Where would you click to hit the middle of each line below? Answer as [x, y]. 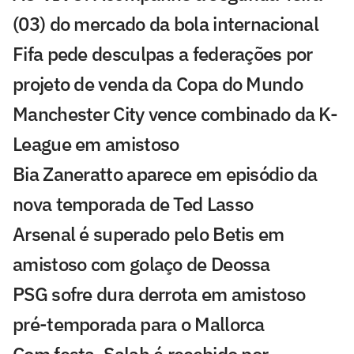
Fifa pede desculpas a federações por [163, 54]
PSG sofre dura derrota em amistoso [159, 294]
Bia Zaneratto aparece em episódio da [165, 174]
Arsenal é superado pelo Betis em [149, 234]
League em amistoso [96, 144]
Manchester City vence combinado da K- [175, 114]
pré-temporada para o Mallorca [139, 324]
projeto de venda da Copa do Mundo [158, 84]
